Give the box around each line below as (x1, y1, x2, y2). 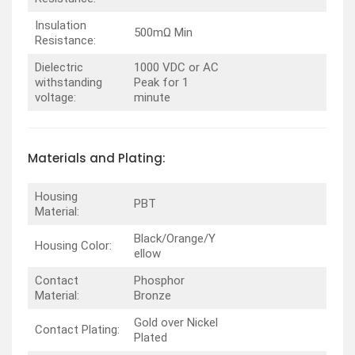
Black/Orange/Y (133, 231, 216, 246)
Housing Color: (34, 239, 112, 254)
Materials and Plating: (28, 149, 166, 166)
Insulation (34, 17, 86, 32)
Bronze (133, 288, 171, 303)
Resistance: (34, 32, 96, 48)
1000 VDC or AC (133, 59, 219, 74)
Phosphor (133, 273, 185, 288)
